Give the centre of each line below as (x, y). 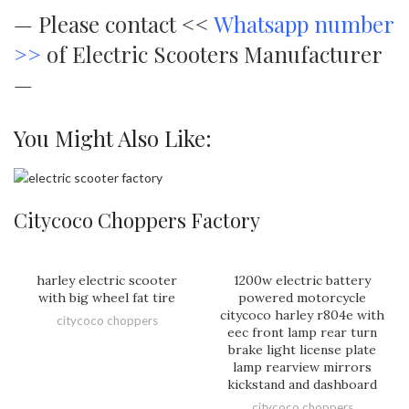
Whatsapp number (304, 24)
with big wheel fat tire (107, 298)
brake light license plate (302, 350)
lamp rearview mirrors (302, 367)
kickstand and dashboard (302, 385)
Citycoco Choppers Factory (137, 220)
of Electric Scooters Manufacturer (211, 54)
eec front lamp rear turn (302, 333)
